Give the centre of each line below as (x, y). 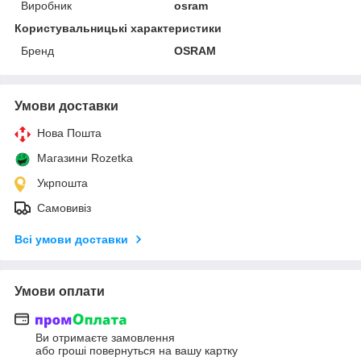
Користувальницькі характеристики (118, 28)
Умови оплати (60, 291)
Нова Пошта (69, 133)
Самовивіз (64, 207)
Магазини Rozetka (85, 158)
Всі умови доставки (71, 239)
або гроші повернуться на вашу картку (137, 351)
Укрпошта (62, 183)
